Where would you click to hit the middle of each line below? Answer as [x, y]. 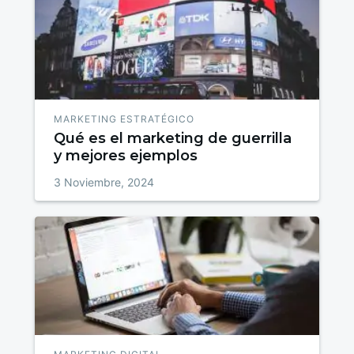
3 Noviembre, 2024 [104, 182]
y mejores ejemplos [126, 155]
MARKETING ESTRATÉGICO [124, 119]
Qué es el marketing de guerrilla [173, 138]
